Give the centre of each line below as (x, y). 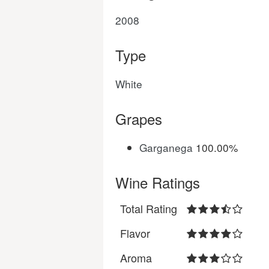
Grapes (139, 119)
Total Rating (149, 208)
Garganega (166, 147)
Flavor (135, 233)
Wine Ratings (158, 182)
